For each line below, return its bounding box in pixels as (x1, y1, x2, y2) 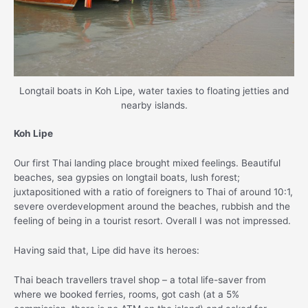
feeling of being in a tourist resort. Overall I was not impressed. (14, 215, 291, 226)
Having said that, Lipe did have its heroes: (14, 244, 199, 256)
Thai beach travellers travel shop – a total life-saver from (14, 274, 266, 285)
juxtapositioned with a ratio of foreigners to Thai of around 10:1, (14, 186, 293, 197)
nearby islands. (120, 99, 188, 111)
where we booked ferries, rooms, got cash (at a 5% (14, 288, 239, 300)
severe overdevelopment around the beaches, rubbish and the (14, 201, 290, 212)
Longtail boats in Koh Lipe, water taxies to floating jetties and (19, 85, 289, 96)
